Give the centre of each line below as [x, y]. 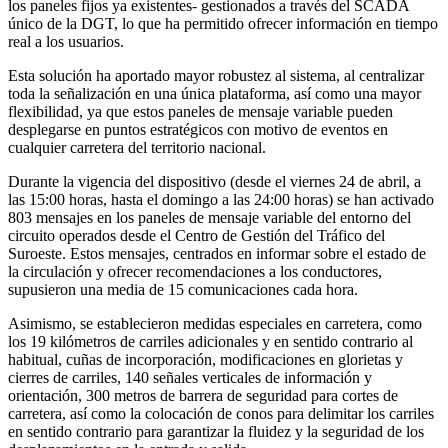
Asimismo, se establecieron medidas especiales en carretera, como [215, 323]
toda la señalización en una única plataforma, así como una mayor [214, 93]
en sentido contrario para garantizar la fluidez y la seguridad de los [216, 431]
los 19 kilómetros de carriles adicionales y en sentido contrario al [210, 341]
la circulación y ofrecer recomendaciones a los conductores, [195, 271]
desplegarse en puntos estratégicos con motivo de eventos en [198, 129]
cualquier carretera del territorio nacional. [137, 147]
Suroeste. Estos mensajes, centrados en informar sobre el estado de [217, 253]
